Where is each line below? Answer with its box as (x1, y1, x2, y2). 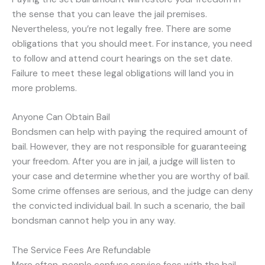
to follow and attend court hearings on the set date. (12, 52, 232, 64)
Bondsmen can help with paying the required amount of (12, 126, 247, 138)
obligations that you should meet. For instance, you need (12, 37, 252, 50)
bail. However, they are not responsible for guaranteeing (12, 141, 247, 153)
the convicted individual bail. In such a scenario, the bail (12, 200, 245, 212)
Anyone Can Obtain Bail (12, 111, 110, 124)
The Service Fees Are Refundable (12, 244, 151, 257)
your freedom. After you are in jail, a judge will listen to (12, 156, 235, 168)
